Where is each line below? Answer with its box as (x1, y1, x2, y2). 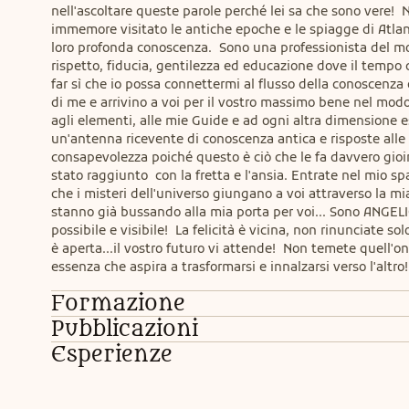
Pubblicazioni (51, 317, 198, 341)
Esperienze (51, 342, 173, 367)
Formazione (51, 291, 185, 316)
